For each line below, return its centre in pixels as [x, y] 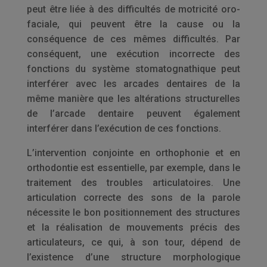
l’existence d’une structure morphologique [133, 257]
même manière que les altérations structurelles [133, 99]
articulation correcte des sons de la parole [133, 198]
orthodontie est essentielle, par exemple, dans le [133, 168]
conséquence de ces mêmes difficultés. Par [133, 39]
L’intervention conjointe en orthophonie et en [133, 153]
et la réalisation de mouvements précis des [133, 227]
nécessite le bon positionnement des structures [133, 212]
